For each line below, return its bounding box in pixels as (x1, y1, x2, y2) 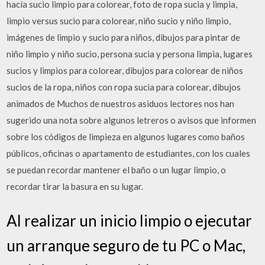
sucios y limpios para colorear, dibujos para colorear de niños (7, 65, 244, 76)
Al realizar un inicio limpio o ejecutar (7, 211, 253, 230)
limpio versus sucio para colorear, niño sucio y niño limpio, (7, 15, 231, 26)
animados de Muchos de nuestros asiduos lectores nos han (7, 98, 235, 109)
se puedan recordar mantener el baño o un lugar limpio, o (7, 164, 227, 175)
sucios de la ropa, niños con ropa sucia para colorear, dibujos (7, 82, 241, 92)
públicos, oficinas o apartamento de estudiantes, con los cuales (7, 148, 251, 159)
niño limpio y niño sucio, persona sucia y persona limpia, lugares (7, 49, 253, 59)
